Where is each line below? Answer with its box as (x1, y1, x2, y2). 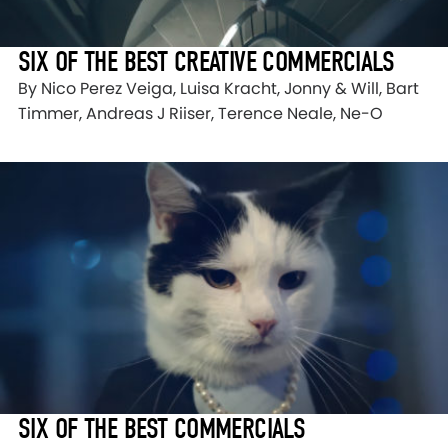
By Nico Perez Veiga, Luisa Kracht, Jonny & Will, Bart (18, 76, 419, 100)
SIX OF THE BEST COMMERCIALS (18, 411, 306, 445)
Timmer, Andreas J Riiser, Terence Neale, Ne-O (18, 101, 383, 125)
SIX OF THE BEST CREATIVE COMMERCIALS (18, 44, 395, 78)
